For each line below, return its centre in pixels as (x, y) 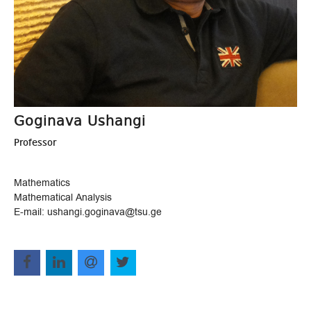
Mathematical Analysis (63, 197)
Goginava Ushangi (80, 121)
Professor (35, 143)
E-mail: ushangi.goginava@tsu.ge (88, 212)
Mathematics (42, 183)
